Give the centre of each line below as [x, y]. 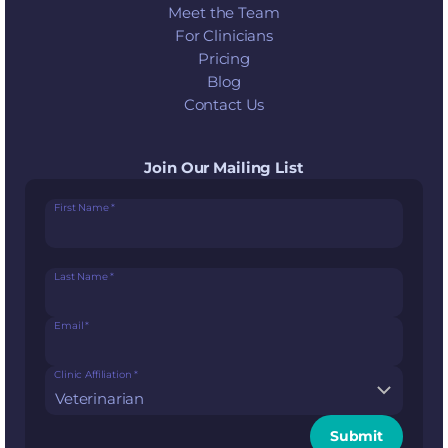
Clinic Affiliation [93, 375]
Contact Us [224, 105]
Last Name [81, 277]
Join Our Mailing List [224, 168]
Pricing [224, 59]
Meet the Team [224, 13]
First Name [81, 208]
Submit [356, 436]
